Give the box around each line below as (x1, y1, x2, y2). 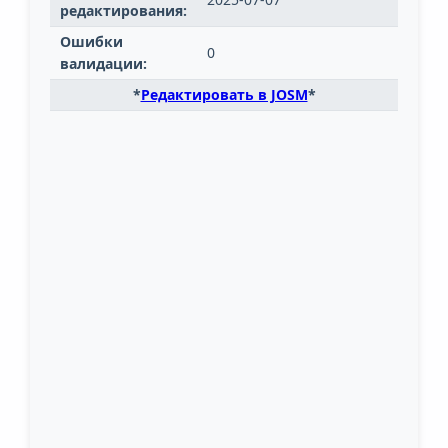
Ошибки (60, 32, 123, 52)
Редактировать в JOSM (140, 85, 308, 105)
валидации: (60, 54, 147, 74)
